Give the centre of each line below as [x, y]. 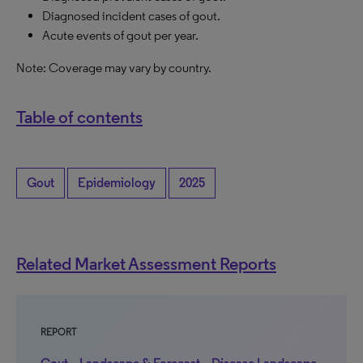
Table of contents [79, 117]
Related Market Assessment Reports [146, 263]
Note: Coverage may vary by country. [114, 68]
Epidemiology [117, 183]
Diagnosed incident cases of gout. [131, 16]
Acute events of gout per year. [120, 35]
